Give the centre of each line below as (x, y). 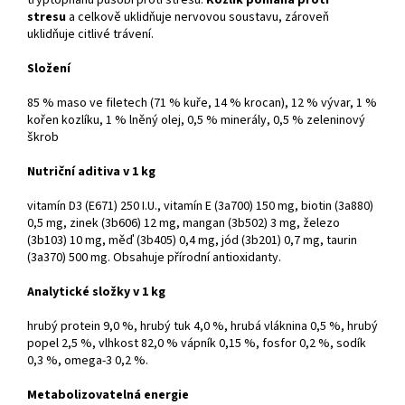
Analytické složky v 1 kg (96, 292)
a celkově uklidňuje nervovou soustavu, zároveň (198, 18)
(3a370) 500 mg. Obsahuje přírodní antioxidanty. (154, 258)
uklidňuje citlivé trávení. (90, 35)
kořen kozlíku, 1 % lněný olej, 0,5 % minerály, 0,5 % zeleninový (196, 121)
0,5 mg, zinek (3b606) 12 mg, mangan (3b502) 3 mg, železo (184, 224)
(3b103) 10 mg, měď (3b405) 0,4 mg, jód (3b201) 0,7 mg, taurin (192, 241)
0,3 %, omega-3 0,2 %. (88, 361)
